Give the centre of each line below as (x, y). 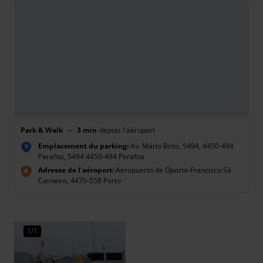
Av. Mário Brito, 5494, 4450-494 (181, 146)
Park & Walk (42, 130)
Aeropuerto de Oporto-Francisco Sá (173, 170)
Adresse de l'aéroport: (76, 170)
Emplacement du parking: (83, 146)
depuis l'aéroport (127, 130)
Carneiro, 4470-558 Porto (80, 181)
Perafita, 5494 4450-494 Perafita (91, 156)
